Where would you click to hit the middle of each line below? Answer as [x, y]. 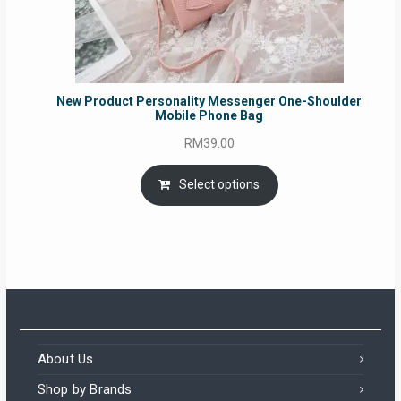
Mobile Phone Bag [209, 115]
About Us [65, 358]
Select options [220, 185]
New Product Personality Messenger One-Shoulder [209, 101]
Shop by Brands [85, 389]
